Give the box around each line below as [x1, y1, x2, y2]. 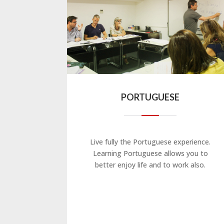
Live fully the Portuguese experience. [90, 136, 211, 146]
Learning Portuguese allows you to [92, 148, 208, 158]
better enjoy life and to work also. [95, 159, 206, 169]
